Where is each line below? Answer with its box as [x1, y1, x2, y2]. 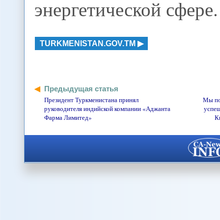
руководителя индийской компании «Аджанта [44, 104, 171, 113]
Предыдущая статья [44, 84, 119, 93]
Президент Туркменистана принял [44, 95, 139, 104]
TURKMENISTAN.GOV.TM [39, 39, 136, 48]
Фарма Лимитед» [44, 112, 92, 122]
